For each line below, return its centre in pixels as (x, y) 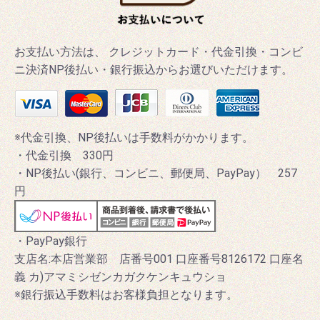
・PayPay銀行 (58, 241)
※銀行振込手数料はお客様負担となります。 (126, 294)
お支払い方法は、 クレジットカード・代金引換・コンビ (159, 51)
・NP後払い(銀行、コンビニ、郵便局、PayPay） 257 (156, 173)
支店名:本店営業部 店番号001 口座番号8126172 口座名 (159, 259)
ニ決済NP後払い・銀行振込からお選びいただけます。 (154, 69)
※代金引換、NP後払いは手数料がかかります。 (134, 137)
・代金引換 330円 (64, 155)
